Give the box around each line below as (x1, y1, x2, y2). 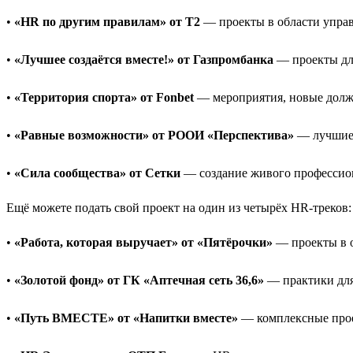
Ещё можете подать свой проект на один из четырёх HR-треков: (6, 200, 351, 214)
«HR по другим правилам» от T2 (14, 14, 200, 28)
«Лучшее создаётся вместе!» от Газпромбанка (14, 52, 273, 66)
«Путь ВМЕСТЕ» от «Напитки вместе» (14, 310, 238, 325)
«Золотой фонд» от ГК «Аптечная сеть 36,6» (14, 273, 264, 287)
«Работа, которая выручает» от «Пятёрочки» (14, 235, 273, 249)
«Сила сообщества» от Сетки (14, 165, 180, 180)
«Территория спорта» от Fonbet (14, 90, 194, 104)
